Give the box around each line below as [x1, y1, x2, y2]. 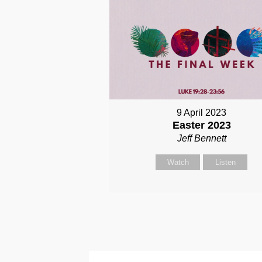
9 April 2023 [177, 108, 227, 118]
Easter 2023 [172, 119, 231, 132]
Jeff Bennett [177, 133, 226, 144]
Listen [215, 158, 236, 167]
